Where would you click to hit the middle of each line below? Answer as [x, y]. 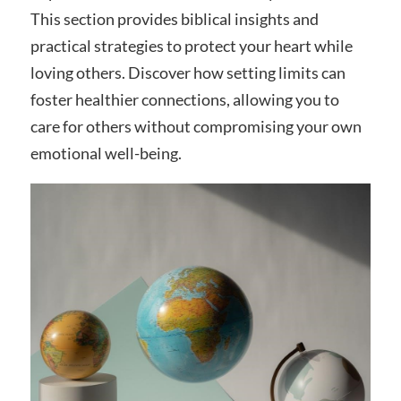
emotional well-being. [106, 153]
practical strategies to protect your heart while [191, 45]
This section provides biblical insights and [174, 18]
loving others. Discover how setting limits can [188, 72]
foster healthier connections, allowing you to [184, 99]
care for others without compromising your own [196, 126]
